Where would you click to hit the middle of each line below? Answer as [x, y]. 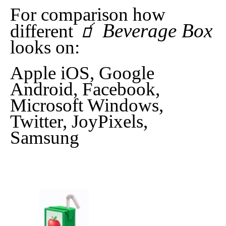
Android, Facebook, [85, 89]
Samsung [45, 137]
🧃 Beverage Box [145, 31]
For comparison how [88, 15]
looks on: [45, 47]
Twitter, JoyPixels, [79, 121]
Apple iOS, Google [82, 73]
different [44, 31]
